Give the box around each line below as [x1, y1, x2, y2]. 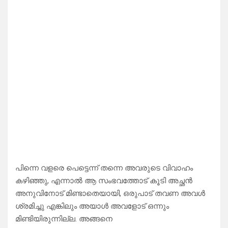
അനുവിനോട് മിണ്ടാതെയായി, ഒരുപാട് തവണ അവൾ [15, 189, 205, 198]
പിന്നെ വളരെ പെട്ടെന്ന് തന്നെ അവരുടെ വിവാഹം [15, 163, 193, 173]
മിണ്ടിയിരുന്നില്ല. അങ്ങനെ [15, 214, 112, 224]
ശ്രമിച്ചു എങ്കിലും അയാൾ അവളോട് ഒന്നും [15, 202, 169, 211]
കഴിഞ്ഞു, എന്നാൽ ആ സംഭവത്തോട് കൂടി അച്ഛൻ [15, 176, 192, 186]
